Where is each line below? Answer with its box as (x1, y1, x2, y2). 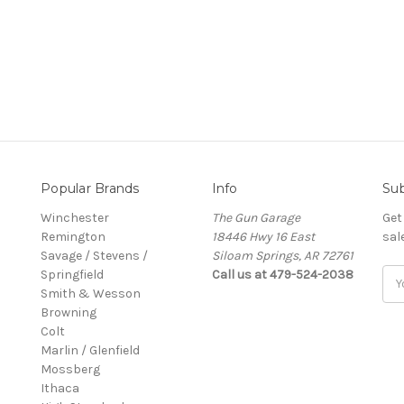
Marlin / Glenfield (41, 342, 140, 358)
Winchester (41, 209, 109, 225)
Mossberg (41, 361, 100, 377)
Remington (41, 228, 106, 244)
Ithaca (41, 380, 79, 396)
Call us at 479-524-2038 (211, 266, 353, 282)
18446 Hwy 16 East (211, 228, 315, 244)
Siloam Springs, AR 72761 (211, 247, 353, 263)
